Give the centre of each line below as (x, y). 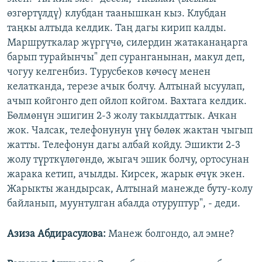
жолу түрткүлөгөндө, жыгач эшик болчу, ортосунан (128, 160)
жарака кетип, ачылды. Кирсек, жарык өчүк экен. (126, 174)
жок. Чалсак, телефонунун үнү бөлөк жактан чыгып (130, 130)
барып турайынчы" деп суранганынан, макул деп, (126, 57)
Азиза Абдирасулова (55, 234)
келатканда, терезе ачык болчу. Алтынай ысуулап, (126, 87)
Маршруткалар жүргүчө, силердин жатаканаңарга (127, 43)
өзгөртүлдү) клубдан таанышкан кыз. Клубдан (117, 13)
